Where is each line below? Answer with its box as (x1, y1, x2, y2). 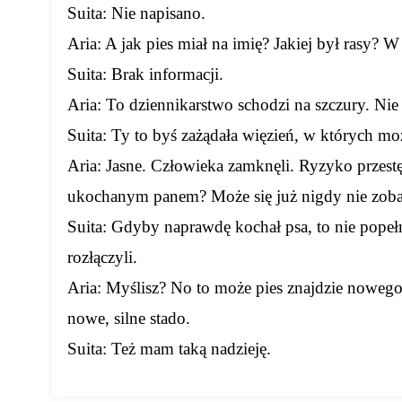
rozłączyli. (67, 248, 138, 267)
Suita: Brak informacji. (67, 65, 224, 84)
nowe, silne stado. (67, 309, 191, 328)
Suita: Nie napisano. (67, 4, 206, 23)
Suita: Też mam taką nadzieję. (67, 339, 272, 359)
